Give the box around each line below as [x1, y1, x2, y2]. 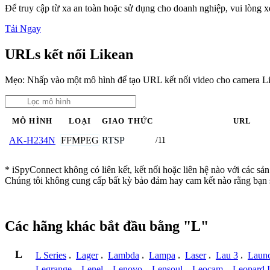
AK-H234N [9, 134, 55, 145]
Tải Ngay [5, 23, 41, 34]
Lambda [108, 250, 139, 260]
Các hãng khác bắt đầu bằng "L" [5, 218, 209, 234]
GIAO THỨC [102, 116, 153, 125]
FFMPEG [61, 134, 99, 145]
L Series [36, 250, 66, 260]
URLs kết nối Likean [5, 46, 133, 62]
